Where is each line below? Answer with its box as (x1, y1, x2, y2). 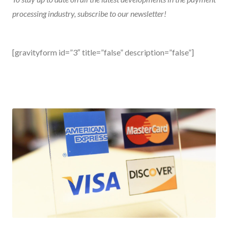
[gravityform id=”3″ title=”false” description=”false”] (12, 47, 194, 57)
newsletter (130, 8, 164, 18)
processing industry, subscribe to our (12, 8, 130, 18)
